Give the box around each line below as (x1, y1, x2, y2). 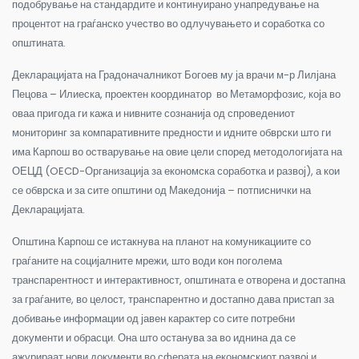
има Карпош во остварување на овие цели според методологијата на (12, 143, 342, 159)
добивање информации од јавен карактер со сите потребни (12, 310, 295, 326)
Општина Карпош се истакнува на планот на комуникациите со (12, 233, 311, 249)
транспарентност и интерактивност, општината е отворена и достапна (12, 272, 345, 288)
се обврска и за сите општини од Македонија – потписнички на (12, 182, 311, 198)
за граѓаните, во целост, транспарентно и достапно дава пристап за (12, 291, 334, 307)
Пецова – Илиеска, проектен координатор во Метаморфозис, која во (12, 86, 341, 102)
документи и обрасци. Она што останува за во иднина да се (12, 329, 296, 345)
